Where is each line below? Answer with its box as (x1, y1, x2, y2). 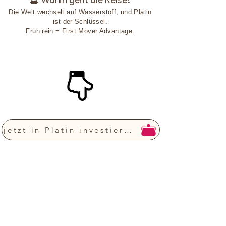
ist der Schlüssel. (52, 18, 108, 25)
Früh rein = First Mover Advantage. (26, 27, 135, 35)
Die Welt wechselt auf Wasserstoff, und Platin (9, 8, 152, 16)
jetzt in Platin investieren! (124, 125, 132, 135)
